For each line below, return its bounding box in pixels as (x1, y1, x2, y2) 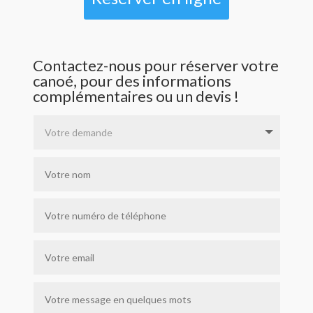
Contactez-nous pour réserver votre (33, 55, 279, 75)
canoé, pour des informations (33, 71, 232, 90)
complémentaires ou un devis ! (33, 86, 240, 105)
